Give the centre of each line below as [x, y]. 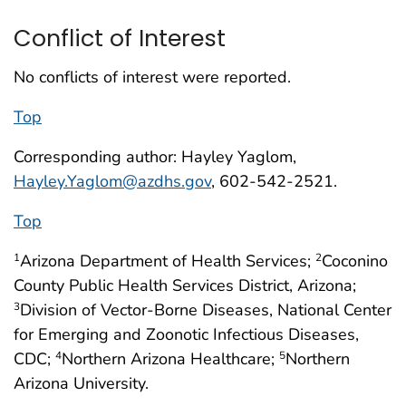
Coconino [355, 261]
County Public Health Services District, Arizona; [185, 285]
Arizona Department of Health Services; [168, 261]
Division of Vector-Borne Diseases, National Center [206, 309]
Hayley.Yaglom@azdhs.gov [112, 181]
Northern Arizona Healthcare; [170, 358]
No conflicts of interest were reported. [152, 77]
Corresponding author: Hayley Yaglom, [155, 156]
